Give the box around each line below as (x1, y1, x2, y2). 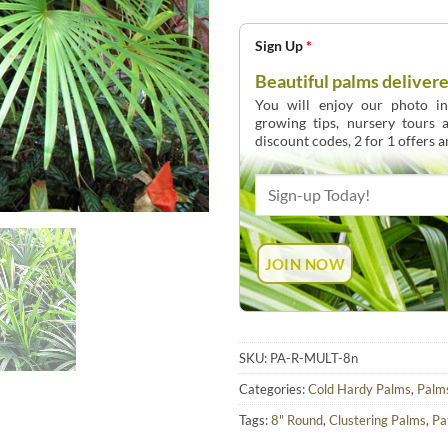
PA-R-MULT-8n (270, 349, 358, 366)
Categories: (239, 380, 308, 397)
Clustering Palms (329, 411, 426, 428)
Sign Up (255, 37, 306, 55)
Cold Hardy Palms (308, 380, 411, 397)
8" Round (271, 411, 323, 428)
